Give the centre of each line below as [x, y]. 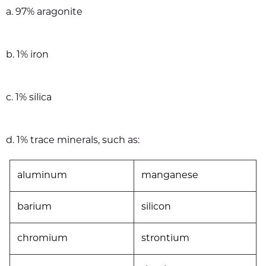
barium [34, 208]
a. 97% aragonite [44, 13]
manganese [170, 176]
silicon [156, 208]
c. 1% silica [29, 98]
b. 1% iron [27, 56]
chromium [42, 239]
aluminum [42, 176]
